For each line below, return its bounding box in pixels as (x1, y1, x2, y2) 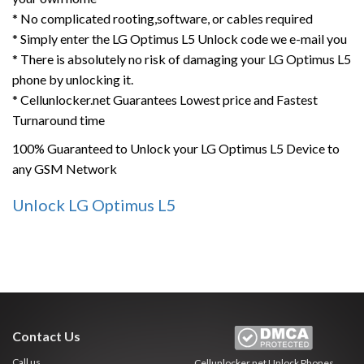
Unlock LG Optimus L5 (12, 195, 176, 214)
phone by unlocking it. (12, 71, 133, 87)
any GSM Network (12, 161, 117, 176)
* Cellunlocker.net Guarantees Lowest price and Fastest (12, 92, 318, 107)
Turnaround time (12, 112, 105, 128)
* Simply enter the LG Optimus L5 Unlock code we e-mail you (12, 31, 347, 46)
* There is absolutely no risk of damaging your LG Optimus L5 (12, 51, 351, 67)
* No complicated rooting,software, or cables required (12, 11, 313, 26)
